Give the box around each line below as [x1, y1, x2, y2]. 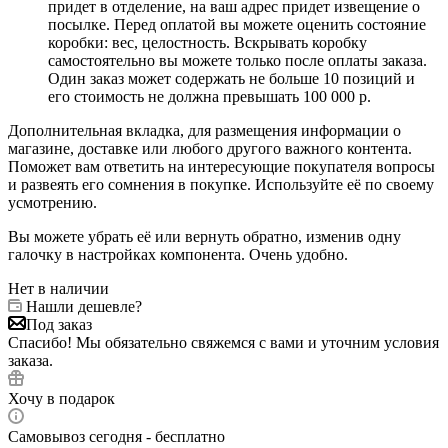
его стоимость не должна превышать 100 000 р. [48, 87, 371, 105]
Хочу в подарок [8, 389, 115, 407]
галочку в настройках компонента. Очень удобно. [8, 245, 348, 263]
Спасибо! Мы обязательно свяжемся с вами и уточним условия [8, 333, 439, 351]
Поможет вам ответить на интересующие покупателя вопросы [8, 157, 435, 175]
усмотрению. [8, 193, 97, 211]
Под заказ [26, 315, 92, 333]
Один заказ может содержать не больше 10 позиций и [48, 69, 415, 87]
